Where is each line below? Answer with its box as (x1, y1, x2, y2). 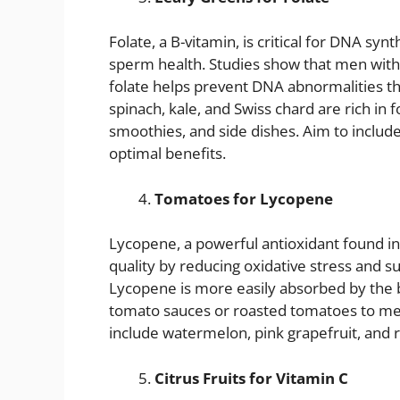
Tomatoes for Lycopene (154, 187, 333, 209)
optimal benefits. (109, 143, 226, 164)
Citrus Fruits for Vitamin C (154, 367, 348, 388)
